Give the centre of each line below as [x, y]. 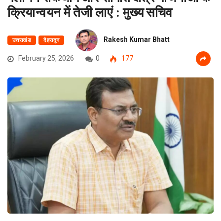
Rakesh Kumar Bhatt [137, 40]
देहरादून [52, 40]
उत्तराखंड [22, 40]
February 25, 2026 [45, 58]
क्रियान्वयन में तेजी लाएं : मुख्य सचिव [90, 12]
